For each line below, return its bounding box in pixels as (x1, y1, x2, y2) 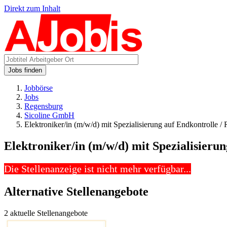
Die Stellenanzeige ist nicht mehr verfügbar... (4, 163, 191, 174)
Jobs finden (8, 66, 42, 74)
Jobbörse (24, 84, 53, 92)
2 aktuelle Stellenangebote (4, 208, 88, 217)
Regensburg (24, 102, 63, 110)
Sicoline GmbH (24, 111, 74, 120)
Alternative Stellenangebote (4, 184, 148, 198)
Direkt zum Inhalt (4, 4, 60, 13)
